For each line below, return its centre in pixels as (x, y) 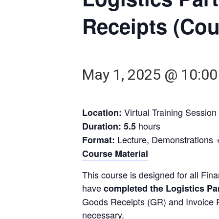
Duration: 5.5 (109, 126)
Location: (103, 112)
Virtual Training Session (170, 112)
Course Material (115, 153)
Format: (100, 140)
